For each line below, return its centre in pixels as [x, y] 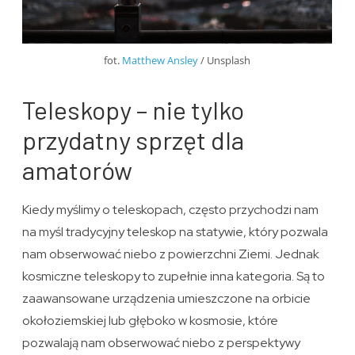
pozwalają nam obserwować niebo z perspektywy [162, 342]
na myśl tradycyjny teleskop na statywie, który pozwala [176, 231]
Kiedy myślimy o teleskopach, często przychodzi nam [171, 209]
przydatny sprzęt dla [134, 139]
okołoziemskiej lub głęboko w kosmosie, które [151, 320]
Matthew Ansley [160, 60]
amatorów [78, 169]
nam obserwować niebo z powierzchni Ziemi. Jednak [171, 254]
